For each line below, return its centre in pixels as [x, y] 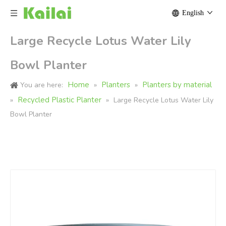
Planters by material [177, 85]
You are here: [42, 85]
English [193, 13]
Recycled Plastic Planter [60, 100]
